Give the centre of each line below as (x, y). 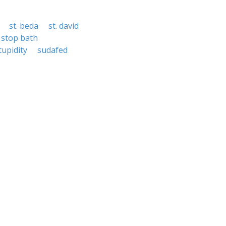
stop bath (19, 38)
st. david (64, 26)
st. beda (24, 26)
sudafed (52, 50)
